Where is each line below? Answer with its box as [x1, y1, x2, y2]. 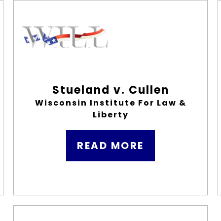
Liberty [92, 109, 129, 120]
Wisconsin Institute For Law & [35, 97, 186, 109]
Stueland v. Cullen [52, 82, 169, 98]
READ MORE [77, 139, 144, 152]
